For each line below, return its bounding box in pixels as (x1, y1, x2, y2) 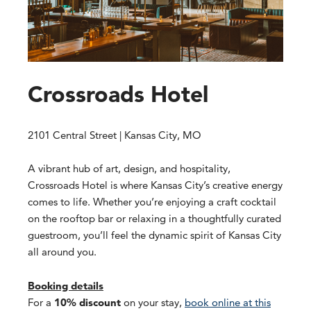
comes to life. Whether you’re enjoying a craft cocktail (28, 195, 276, 209)
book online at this (185, 295, 271, 309)
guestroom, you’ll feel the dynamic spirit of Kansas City (28, 228, 281, 242)
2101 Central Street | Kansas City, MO (28, 128, 201, 142)
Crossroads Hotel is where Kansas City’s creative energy (28, 178, 283, 192)
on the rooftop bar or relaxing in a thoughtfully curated (28, 212, 281, 226)
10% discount (54, 295, 121, 309)
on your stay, (121, 295, 185, 309)
